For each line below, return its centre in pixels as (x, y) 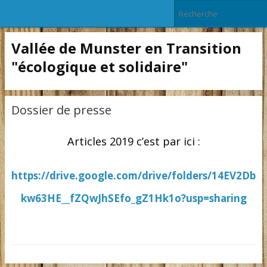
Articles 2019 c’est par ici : (133, 141)
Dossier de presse (61, 110)
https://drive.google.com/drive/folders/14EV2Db (133, 175)
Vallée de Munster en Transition (126, 48)
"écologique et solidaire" (99, 66)
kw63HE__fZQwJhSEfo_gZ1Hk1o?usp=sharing (133, 198)
